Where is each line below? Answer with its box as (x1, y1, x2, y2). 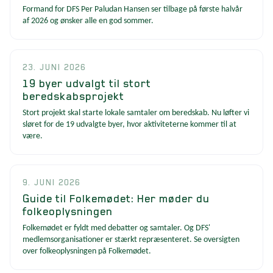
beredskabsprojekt (23, 89, 124, 102)
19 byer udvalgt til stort (23, 76, 151, 90)
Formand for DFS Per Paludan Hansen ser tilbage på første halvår (23, 4, 243, 14)
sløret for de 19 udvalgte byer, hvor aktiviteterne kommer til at (23, 119, 236, 129)
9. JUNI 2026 (23, 177, 80, 187)
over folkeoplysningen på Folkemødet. (23, 246, 151, 256)
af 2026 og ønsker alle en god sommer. (23, 16, 154, 26)
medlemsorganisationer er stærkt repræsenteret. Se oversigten (23, 235, 239, 244)
